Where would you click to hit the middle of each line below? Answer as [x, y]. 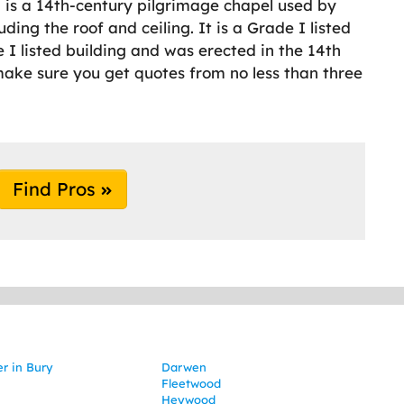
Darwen [184, 367]
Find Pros [57, 189]
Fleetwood [192, 384]
